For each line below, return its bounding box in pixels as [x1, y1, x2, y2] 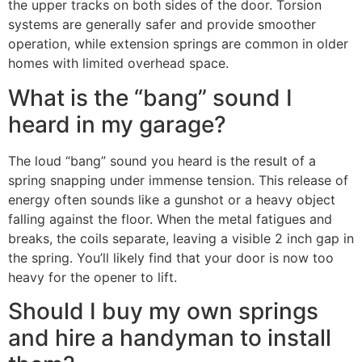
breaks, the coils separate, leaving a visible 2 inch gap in [8, 229, 354, 246]
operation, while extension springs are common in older [8, 36, 348, 53]
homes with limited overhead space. [8, 55, 229, 72]
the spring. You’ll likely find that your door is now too [8, 249, 334, 266]
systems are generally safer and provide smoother [8, 16, 316, 33]
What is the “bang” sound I [8, 83, 293, 112]
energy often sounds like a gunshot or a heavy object [8, 191, 335, 208]
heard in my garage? [8, 110, 226, 138]
